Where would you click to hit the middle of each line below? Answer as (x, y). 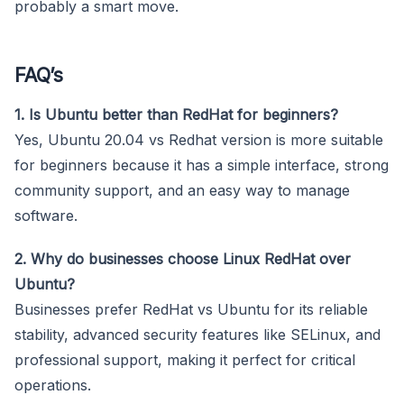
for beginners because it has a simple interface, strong (202, 165)
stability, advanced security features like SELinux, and (197, 334)
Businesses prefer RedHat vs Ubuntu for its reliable (191, 309)
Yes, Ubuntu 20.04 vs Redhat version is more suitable (199, 139)
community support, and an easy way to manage (182, 190)
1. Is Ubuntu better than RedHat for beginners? (176, 114)
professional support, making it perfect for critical (185, 359)
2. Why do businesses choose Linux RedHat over (183, 258)
